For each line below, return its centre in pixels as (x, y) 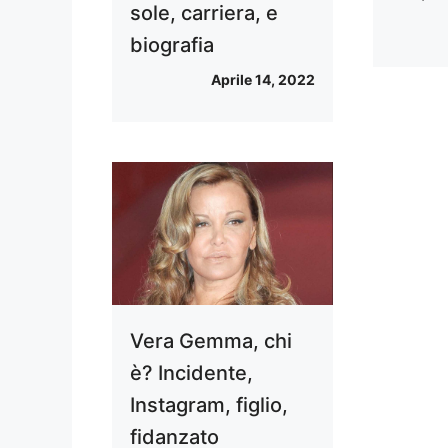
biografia (172, 45)
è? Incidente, (191, 372)
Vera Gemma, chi (211, 340)
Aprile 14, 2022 (263, 80)
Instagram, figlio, (209, 404)
